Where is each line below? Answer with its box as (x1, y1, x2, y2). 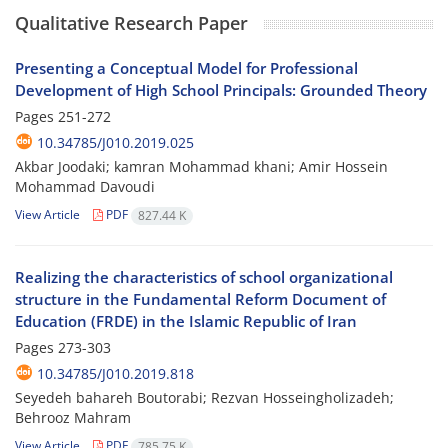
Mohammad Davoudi (15, 177, 155, 197)
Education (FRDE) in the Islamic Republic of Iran (15, 311, 357, 332)
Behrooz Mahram (15, 408, 131, 428)
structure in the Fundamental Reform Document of (15, 289, 386, 310)
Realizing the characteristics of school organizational (15, 267, 393, 288)
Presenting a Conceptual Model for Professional (15, 58, 358, 79)
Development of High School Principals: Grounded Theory (15, 80, 427, 101)
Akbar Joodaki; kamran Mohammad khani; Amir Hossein (15, 157, 388, 177)
